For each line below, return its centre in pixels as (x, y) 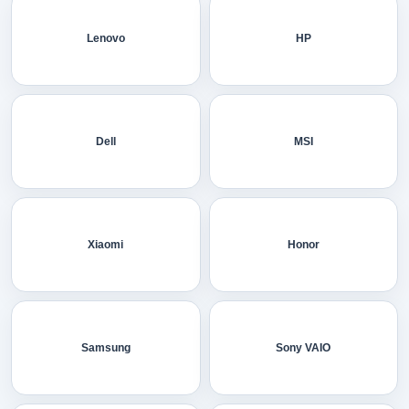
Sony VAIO (304, 347)
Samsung (105, 347)
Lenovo (105, 38)
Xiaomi (106, 244)
